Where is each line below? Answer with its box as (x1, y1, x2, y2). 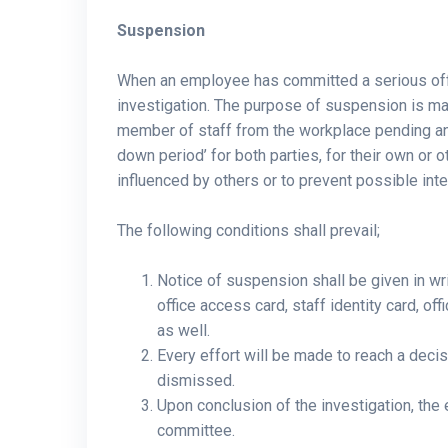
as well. (157, 321, 210, 340)
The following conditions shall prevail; (117, 221, 380, 240)
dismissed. (157, 371, 239, 390)
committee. (157, 421, 239, 440)
